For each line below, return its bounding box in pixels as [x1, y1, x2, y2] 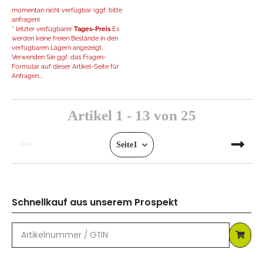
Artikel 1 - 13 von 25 [67, 107, 196, 124]
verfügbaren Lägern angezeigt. [12, 43, 103, 52]
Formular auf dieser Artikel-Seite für [12, 62, 119, 71]
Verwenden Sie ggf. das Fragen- [12, 53, 106, 62]
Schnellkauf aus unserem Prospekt [12, 195, 178, 210]
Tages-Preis [74, 25, 110, 33]
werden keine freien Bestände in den [12, 34, 118, 43]
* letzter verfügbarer [12, 25, 74, 33]
